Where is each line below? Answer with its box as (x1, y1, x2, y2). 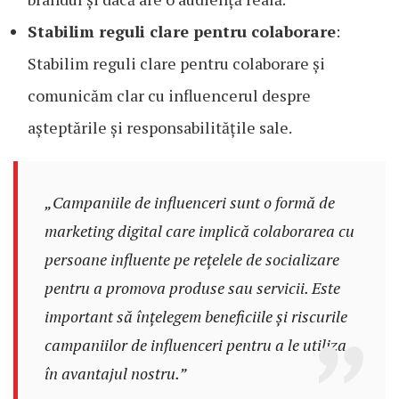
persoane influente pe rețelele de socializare (44, 248, 339, 270)
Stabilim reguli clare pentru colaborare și (28, 52, 325, 74)
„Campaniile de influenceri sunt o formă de (44, 191, 335, 213)
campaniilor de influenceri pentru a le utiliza (44, 333, 346, 355)
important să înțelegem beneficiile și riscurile (44, 305, 347, 327)
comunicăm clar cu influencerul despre (28, 84, 311, 106)
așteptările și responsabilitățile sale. (28, 116, 292, 138)
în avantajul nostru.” (44, 362, 186, 384)
